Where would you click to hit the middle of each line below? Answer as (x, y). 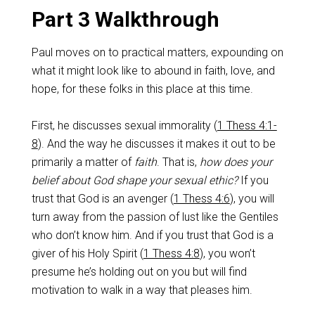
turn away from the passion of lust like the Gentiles (155, 217)
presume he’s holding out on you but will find (139, 272)
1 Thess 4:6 (201, 199)
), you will (252, 199)
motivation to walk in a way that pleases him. (142, 290)
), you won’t (227, 253)
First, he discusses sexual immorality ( (124, 126)
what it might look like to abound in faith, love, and (153, 71)
